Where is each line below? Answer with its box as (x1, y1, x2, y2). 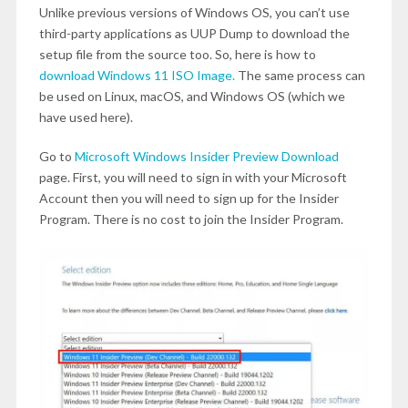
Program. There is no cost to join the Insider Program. (38, 211, 343, 227)
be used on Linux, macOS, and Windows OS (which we (38, 88, 345, 104)
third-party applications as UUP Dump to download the (38, 25, 350, 41)
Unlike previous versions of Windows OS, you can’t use (38, 5, 350, 20)
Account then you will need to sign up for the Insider (38, 190, 339, 206)
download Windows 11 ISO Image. (38, 67, 235, 83)
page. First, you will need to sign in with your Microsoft (38, 169, 347, 185)
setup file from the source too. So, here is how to (38, 46, 316, 62)
